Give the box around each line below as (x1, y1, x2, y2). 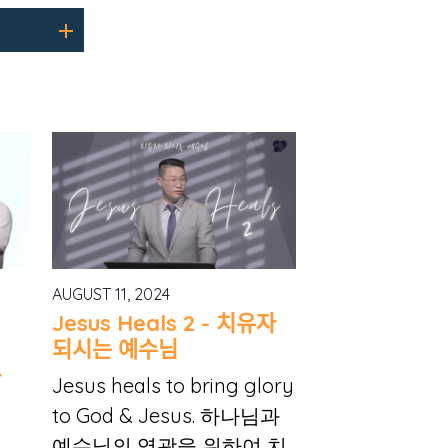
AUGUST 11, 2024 (51, 284, 170, 305)
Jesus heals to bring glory (51, 373, 294, 399)
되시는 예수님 (51, 335, 178, 364)
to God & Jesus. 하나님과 (51, 403, 280, 429)
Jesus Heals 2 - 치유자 (51, 309, 276, 338)
